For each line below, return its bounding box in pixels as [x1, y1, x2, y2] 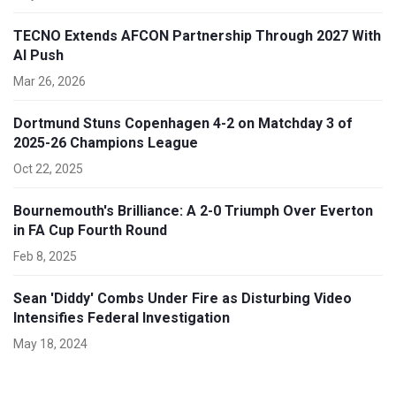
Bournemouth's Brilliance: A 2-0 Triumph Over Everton [13, 202, 373, 220]
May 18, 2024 [13, 337, 88, 352]
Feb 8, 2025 [13, 249, 77, 264]
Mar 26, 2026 [13, 74, 86, 89]
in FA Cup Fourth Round [13, 222, 167, 240]
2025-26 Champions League [13, 134, 198, 152]
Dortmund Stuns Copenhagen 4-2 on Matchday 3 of [13, 115, 353, 133]
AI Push [13, 47, 64, 65]
